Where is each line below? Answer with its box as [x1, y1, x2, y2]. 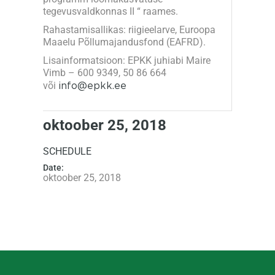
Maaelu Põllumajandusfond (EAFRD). [43, 36, 206, 48]
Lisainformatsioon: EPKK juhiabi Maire [43, 54, 211, 66]
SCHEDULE [43, 145, 91, 157]
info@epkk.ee [58, 79, 126, 91]
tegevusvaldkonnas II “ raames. [43, 5, 178, 17]
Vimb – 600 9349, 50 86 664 [43, 66, 166, 79]
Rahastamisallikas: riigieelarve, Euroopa [43, 23, 215, 36]
